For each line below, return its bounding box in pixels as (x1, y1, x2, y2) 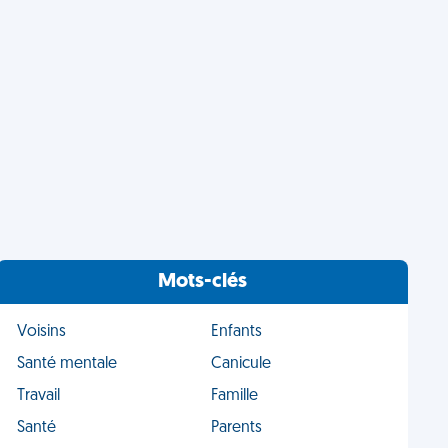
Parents (210, 420, 262, 436)
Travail (17, 388, 61, 404)
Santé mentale (17, 356, 118, 372)
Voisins (17, 324, 67, 340)
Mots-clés (158, 272, 248, 292)
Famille (210, 388, 258, 404)
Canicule (210, 356, 271, 372)
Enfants (210, 324, 262, 340)
